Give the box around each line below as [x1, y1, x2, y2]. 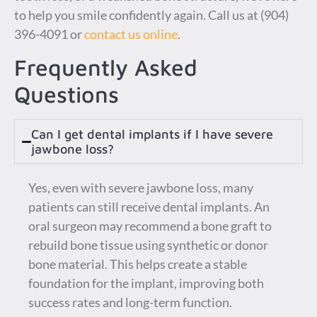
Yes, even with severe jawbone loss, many [28, 180, 253, 196]
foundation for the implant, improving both [28, 275, 264, 292]
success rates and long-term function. [28, 294, 232, 311]
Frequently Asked [14, 54, 197, 81]
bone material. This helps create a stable [28, 256, 247, 272]
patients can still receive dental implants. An [28, 199, 270, 215]
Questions [14, 81, 119, 108]
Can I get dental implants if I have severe [31, 127, 274, 142]
